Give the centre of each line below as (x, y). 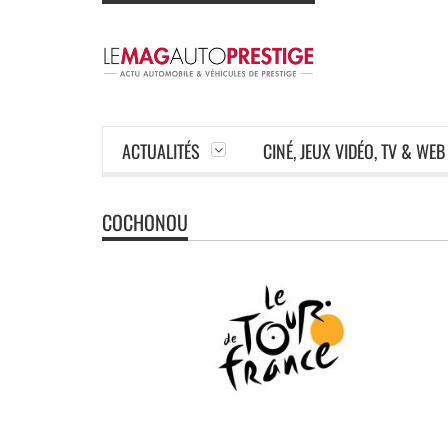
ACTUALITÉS (161, 151)
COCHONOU (145, 222)
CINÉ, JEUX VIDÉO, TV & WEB (354, 151)
